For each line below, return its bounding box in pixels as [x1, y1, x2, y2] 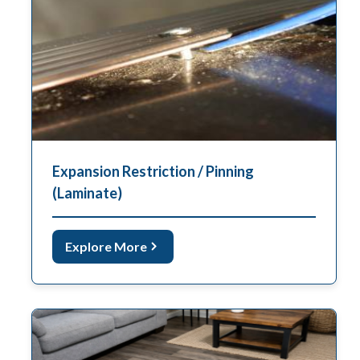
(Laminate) [52, 183, 122, 202]
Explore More [65, 238, 147, 254]
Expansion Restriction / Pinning [52, 162, 254, 180]
